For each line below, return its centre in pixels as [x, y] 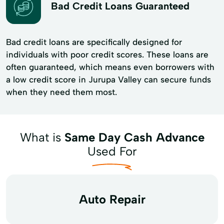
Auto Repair [112, 199]
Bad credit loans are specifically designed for [94, 42]
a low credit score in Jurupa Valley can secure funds [108, 79]
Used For [112, 151]
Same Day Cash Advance [134, 137]
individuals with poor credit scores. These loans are [107, 54]
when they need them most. [61, 92]
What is [42, 137]
